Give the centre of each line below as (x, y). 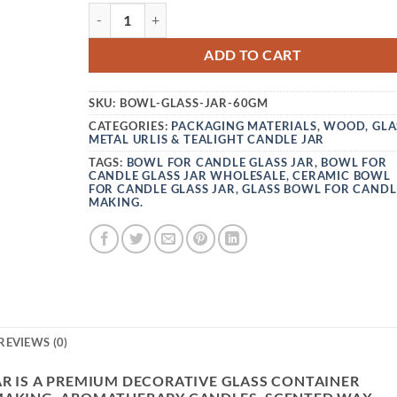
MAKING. (116, 202)
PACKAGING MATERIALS (244, 125)
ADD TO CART (253, 54)
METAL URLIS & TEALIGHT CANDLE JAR (206, 139)
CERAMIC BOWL (342, 175)
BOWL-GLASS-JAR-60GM (194, 102)
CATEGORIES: (130, 125)
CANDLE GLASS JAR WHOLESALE (187, 175)
